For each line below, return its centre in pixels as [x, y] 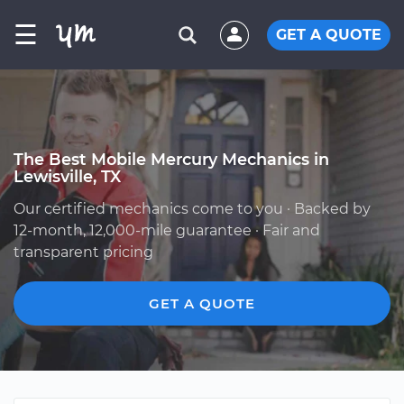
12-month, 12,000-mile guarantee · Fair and [167, 230]
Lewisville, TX [67, 176]
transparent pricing [83, 252]
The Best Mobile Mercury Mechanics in [171, 159]
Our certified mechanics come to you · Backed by [192, 209]
